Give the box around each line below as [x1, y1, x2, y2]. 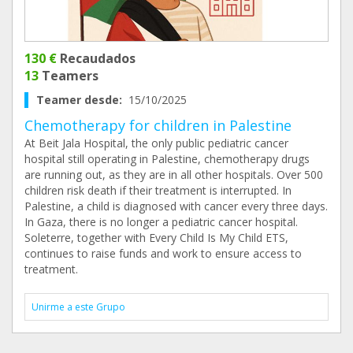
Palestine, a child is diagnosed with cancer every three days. [24, 199, 328, 214]
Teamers [39, 67, 98, 84]
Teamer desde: [36, 92, 128, 107]
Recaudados [57, 50, 136, 67]
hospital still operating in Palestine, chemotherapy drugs [24, 151, 310, 166]
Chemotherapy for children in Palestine [24, 116, 292, 135]
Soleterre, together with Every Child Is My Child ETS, [24, 230, 288, 245]
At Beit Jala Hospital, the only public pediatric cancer [24, 136, 288, 150]
